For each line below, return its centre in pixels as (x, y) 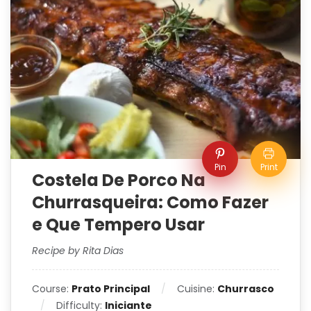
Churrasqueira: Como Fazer (150, 202)
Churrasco (246, 288)
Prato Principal (111, 288)
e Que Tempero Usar (118, 224)
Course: (52, 288)
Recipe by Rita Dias (78, 250)
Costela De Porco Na (119, 180)
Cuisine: (197, 288)
